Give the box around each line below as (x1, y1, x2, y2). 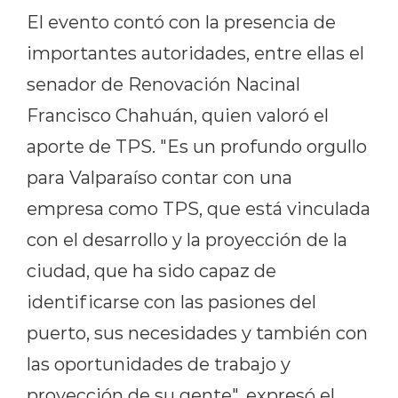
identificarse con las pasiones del (27, 290, 316, 314)
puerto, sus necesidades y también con (27, 321, 368, 345)
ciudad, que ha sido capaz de (27, 259, 276, 283)
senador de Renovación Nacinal (27, 72, 300, 96)
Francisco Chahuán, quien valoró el (27, 103, 329, 127)
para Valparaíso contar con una (27, 165, 292, 189)
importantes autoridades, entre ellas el (27, 41, 364, 65)
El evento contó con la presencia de (27, 10, 336, 34)
